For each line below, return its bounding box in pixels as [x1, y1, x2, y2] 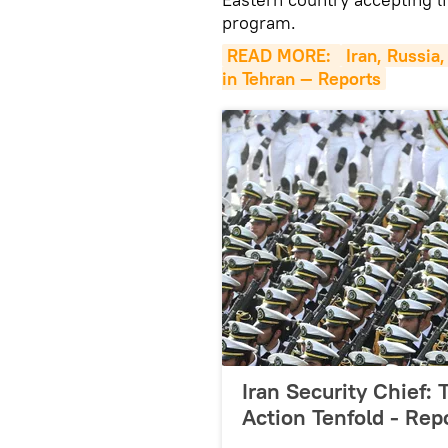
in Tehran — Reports [222, 67, 381, 90]
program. [222, 11, 296, 34]
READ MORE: [227, 44, 336, 67]
